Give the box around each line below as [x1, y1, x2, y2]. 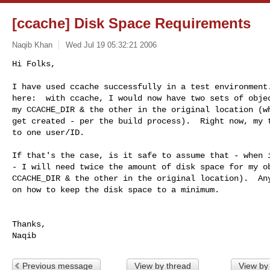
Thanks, [12, 219, 46, 229]
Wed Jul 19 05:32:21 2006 [65, 40, 157, 49]
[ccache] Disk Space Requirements [12, 15, 251, 31]
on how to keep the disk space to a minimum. [12, 184, 219, 195]
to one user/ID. [12, 127, 84, 137]
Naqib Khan [12, 40, 52, 49]
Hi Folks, [12, 58, 55, 69]
